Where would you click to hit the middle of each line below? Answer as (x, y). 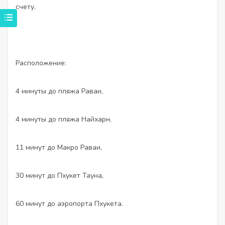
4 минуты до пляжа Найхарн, (64, 119)
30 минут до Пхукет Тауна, (60, 176)
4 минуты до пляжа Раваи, (59, 91)
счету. (26, 7)
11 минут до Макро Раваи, (59, 147)
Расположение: (41, 63)
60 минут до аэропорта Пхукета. (69, 204)
